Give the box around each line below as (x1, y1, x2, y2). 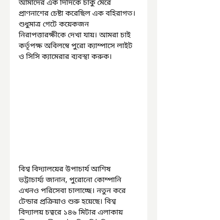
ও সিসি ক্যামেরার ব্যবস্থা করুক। (19, 52, 112, 62)
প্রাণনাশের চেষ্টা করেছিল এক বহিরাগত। (19, 9, 137, 19)
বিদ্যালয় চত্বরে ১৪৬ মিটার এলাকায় (19, 207, 125, 218)
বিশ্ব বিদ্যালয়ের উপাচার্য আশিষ (19, 164, 113, 174)
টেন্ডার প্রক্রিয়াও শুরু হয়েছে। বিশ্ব (19, 196, 118, 207)
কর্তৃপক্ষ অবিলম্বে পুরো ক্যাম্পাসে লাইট (19, 41, 135, 51)
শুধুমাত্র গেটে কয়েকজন (19, 20, 91, 29)
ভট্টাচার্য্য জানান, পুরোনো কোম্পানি (19, 175, 123, 185)
